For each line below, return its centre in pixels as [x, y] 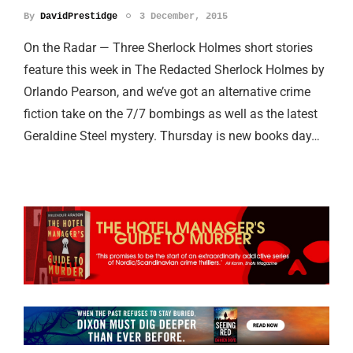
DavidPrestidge [79, 16]
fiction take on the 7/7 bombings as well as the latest [171, 113]
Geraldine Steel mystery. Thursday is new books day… [172, 136]
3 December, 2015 [184, 16]
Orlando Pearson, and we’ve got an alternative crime [167, 91]
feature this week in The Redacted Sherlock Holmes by [174, 69]
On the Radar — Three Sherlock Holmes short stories [168, 47]
